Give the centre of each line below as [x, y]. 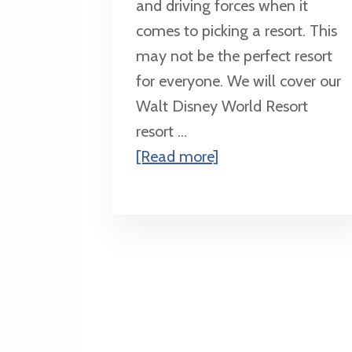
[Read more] [177, 157]
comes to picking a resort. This [236, 31]
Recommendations [281, 206]
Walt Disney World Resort [222, 106]
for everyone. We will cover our [238, 81]
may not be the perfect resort [234, 56]
